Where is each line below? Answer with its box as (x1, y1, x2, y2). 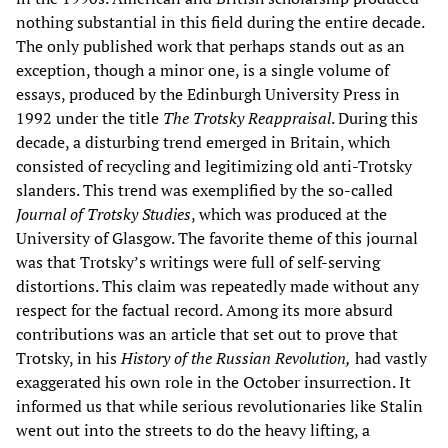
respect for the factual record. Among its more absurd (16, 298, 393, 321)
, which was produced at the (191, 202, 387, 225)
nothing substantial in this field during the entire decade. (16, 10, 424, 33)
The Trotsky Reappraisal (163, 106, 331, 129)
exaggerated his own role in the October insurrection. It (16, 370, 411, 393)
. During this (331, 106, 418, 129)
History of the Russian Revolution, (121, 346, 351, 369)
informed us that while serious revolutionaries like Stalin (16, 394, 423, 417)
